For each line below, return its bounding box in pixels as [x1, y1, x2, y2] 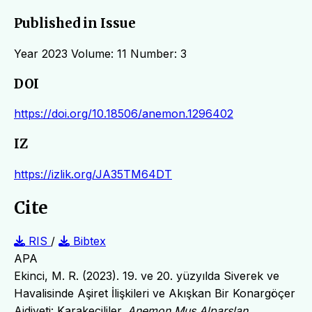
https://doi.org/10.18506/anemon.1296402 [14, 107, 233, 121]
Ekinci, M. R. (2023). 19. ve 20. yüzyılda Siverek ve [14, 268, 279, 283]
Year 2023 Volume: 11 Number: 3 [14, 46, 187, 61]
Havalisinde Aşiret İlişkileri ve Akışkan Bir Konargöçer [14, 286, 295, 300]
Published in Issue [14, 15, 136, 32]
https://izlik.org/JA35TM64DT [14, 166, 172, 181]
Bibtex [70, 233, 106, 248]
